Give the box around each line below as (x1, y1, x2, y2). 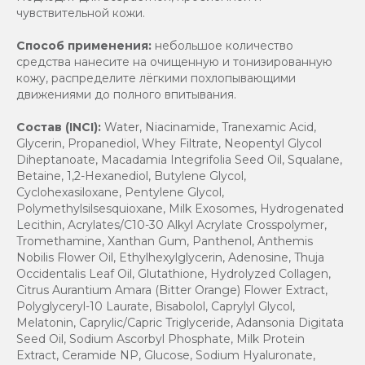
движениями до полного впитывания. (16, 87, 236, 103)
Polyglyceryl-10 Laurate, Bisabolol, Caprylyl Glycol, (16, 299, 295, 314)
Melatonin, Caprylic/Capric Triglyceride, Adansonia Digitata (16, 315, 344, 331)
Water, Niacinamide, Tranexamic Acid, (101, 120, 316, 135)
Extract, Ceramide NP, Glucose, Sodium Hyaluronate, (16, 348, 315, 363)
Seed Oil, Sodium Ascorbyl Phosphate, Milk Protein (16, 332, 305, 347)
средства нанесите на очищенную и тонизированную (16, 55, 332, 70)
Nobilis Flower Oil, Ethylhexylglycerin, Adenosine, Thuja (16, 250, 324, 266)
